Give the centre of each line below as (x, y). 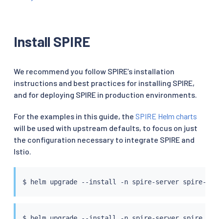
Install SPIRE (52, 41)
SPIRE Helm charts (166, 116)
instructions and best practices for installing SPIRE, (104, 83)
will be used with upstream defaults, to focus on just (106, 128)
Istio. (22, 151)
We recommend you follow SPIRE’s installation (94, 71)
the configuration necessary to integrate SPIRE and (104, 139)
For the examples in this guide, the (75, 116)
